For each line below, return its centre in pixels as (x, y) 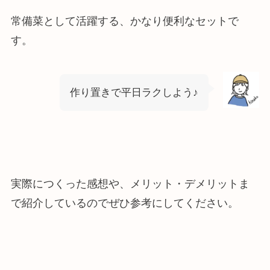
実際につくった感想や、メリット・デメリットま (130, 184)
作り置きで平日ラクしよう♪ (134, 92)
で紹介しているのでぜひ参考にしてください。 (124, 203)
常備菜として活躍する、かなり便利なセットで (124, 21)
